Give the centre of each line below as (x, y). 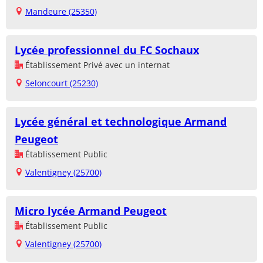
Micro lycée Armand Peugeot (91, 210)
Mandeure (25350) (61, 11)
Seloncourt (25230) (62, 83)
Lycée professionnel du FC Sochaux (107, 50)
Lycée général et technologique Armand (121, 121)
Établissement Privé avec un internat (96, 65)
